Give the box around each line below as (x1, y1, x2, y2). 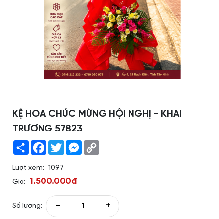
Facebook (46, 140, 79, 148)
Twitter (64, 140, 87, 148)
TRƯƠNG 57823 (12, 124, 82, 134)
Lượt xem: (12, 164, 44, 172)
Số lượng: (12, 202, 42, 210)
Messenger (82, 140, 117, 148)
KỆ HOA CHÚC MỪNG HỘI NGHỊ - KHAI (12, 109, 182, 119)
